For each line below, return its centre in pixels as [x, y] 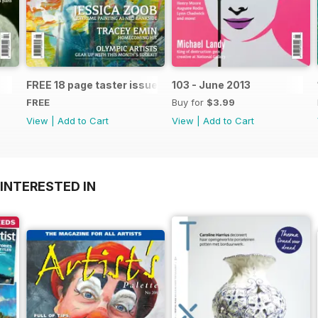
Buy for [189, 102]
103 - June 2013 [211, 84]
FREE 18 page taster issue [92, 84]
